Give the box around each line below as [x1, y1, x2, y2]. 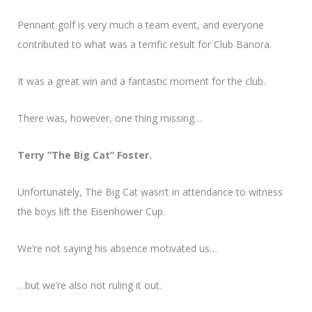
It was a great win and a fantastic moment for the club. [17, 74, 265, 88]
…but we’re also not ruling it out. [17, 278, 162, 292]
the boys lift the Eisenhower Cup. [17, 204, 165, 218]
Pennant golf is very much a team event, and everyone [17, 17, 264, 31]
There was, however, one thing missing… [17, 111, 202, 125]
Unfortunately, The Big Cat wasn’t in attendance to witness [17, 185, 283, 198]
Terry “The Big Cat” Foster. [17, 148, 152, 162]
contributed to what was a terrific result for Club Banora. [17, 37, 272, 51]
